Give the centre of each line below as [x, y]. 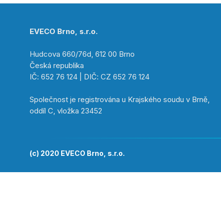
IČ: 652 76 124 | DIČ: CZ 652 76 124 [90, 77]
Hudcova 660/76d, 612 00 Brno [82, 54]
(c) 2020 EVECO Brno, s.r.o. [77, 153]
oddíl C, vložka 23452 [66, 111]
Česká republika [57, 65]
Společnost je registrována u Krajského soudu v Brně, [120, 99]
